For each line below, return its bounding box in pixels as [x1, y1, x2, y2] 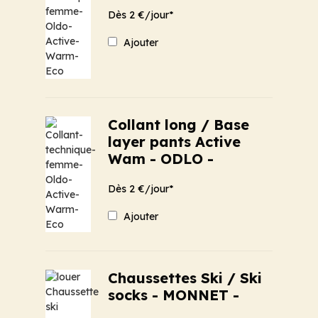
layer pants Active [108, 133, 241, 151]
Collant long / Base [108, 116, 249, 134]
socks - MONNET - [108, 285, 239, 304]
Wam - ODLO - [108, 150, 214, 168]
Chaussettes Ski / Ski [108, 268, 262, 287]
